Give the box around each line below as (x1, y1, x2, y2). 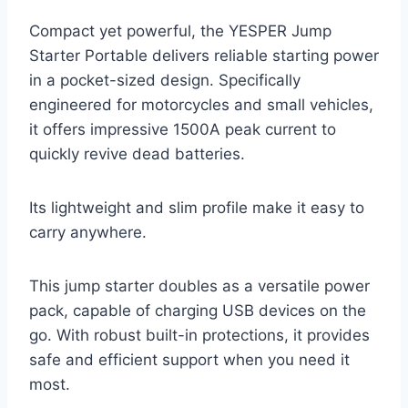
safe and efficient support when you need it (29, 351, 350, 370)
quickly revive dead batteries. (29, 145, 245, 164)
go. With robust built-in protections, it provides (29, 326, 370, 345)
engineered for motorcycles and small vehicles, (29, 96, 373, 115)
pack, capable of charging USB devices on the (29, 301, 366, 321)
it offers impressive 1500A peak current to (29, 120, 336, 139)
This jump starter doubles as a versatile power (29, 277, 370, 296)
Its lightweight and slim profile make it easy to (29, 199, 364, 218)
